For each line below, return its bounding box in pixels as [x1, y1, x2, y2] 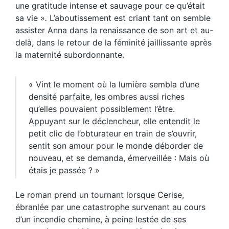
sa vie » [15, 12, 45, 23]
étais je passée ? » [29, 165, 100, 175]
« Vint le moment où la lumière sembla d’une [29, 79, 199, 89]
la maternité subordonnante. [15, 49, 124, 60]
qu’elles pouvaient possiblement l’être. [29, 103, 175, 114]
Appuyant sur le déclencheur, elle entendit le [29, 116, 200, 126]
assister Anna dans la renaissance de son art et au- [15, 25, 213, 35]
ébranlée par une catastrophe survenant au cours [15, 201, 205, 212]
